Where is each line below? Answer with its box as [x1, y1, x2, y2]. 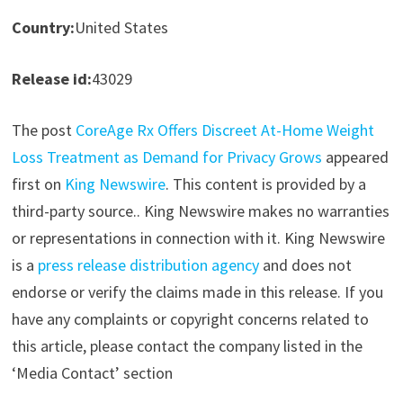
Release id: [11, 68, 92, 90]
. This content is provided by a [165, 174, 366, 195]
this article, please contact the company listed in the [11, 336, 363, 357]
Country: [11, 17, 75, 39]
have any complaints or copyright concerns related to [11, 309, 369, 330]
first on [11, 174, 65, 195]
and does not [258, 255, 352, 276]
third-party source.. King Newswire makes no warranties [11, 201, 390, 222]
